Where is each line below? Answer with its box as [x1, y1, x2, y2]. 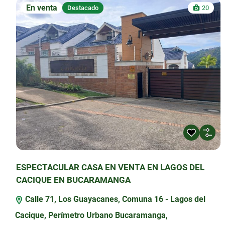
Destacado [67, 4, 98, 12]
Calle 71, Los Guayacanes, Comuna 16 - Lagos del [23, 194, 205, 204]
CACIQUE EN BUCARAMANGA [16, 175, 131, 185]
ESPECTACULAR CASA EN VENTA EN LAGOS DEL [16, 162, 204, 173]
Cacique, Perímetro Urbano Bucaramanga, [15, 210, 168, 220]
